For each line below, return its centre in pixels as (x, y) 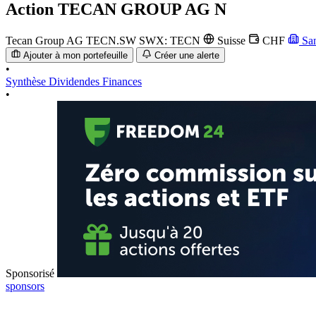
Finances (122, 82)
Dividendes (75, 82)
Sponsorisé (30, 274)
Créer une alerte (187, 56)
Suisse (231, 40)
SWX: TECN (171, 40)
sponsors (25, 286)
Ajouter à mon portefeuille (76, 56)
